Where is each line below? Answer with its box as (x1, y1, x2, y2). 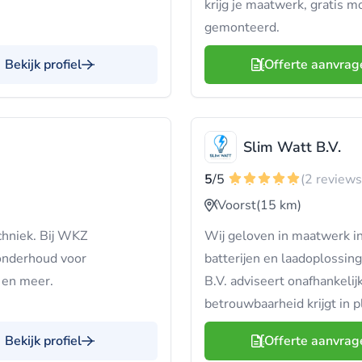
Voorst (217, 196, 256, 214)
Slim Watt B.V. (243, 137, 341, 157)
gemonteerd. (204, 19, 280, 36)
